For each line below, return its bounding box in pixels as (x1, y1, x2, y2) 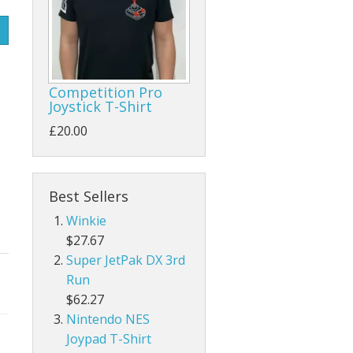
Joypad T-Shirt (66, 330, 152, 348)
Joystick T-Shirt (49, 97, 152, 117)
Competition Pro (49, 83, 162, 102)
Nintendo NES (66, 310, 150, 329)
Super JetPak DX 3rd (66, 251, 186, 269)
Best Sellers (49, 187, 128, 206)
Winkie (66, 212, 107, 230)
